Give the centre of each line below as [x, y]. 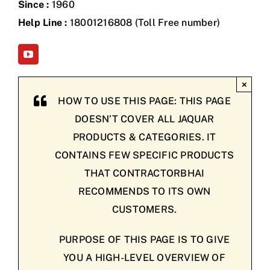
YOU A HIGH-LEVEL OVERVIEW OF [144, 258]
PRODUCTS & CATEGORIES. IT [144, 137]
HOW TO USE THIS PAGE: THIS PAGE [144, 101]
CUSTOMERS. [144, 210]
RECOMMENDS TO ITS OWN [144, 192]
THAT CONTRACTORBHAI [144, 174]
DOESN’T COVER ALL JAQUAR [144, 119]
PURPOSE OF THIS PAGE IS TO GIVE [144, 240]
